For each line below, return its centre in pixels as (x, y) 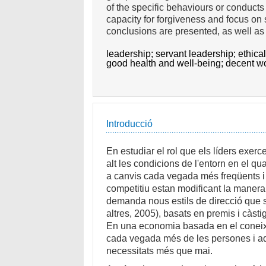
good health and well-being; (166, 63)
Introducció (130, 124)
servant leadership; (197, 53)
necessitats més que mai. (160, 251)
